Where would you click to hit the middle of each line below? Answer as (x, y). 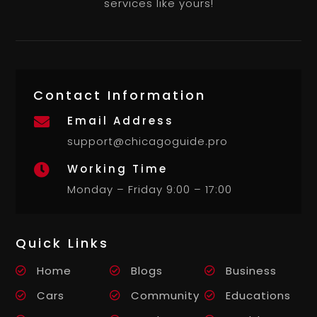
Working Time (117, 168)
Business (251, 270)
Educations (258, 295)
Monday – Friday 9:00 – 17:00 (149, 189)
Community (166, 295)
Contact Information (120, 95)
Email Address (120, 120)
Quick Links (63, 243)
